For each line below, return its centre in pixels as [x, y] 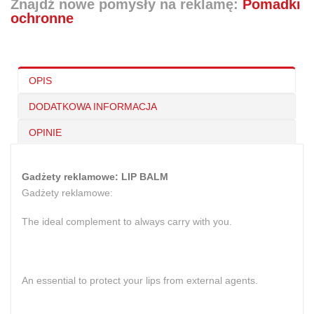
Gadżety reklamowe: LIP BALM [95, 176]
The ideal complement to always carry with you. [127, 221]
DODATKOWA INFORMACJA [93, 106]
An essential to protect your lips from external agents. [140, 280]
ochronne [42, 18]
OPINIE [45, 132]
